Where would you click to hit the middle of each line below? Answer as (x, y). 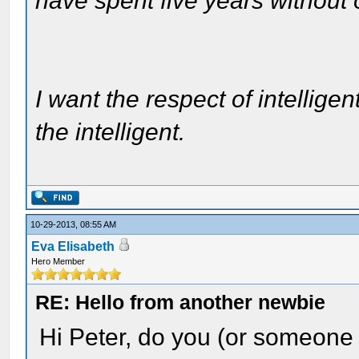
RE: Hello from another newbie (181, 302)
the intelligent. (111, 132)
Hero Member (58, 261)
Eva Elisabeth (73, 246)
